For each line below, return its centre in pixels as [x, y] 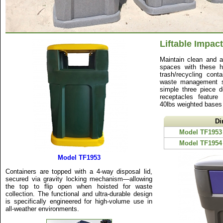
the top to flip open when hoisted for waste [79, 186]
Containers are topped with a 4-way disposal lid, [79, 171]
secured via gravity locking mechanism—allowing [79, 179]
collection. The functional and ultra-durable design [79, 194]
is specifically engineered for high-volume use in [79, 201]
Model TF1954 [201, 143]
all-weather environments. [42, 209]
